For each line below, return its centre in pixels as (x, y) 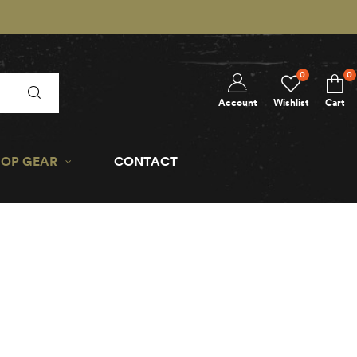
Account (237, 102)
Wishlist (291, 102)
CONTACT (145, 161)
